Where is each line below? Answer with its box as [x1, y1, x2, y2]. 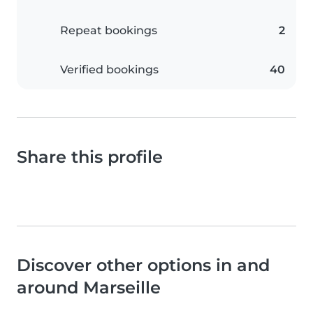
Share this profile [17, 147, 163, 167]
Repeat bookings [60, 24, 157, 37]
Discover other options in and [17, 255, 270, 275]
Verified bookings [60, 63, 159, 76]
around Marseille [17, 277, 161, 298]
